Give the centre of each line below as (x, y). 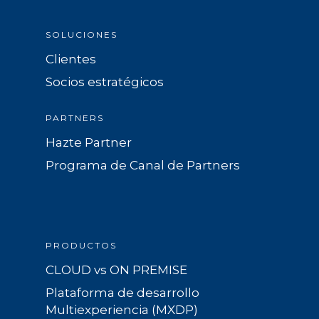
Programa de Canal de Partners (143, 165)
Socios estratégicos (105, 82)
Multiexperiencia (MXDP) (122, 309)
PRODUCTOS (81, 245)
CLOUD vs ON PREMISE (116, 270)
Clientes (71, 59)
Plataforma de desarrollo (122, 292)
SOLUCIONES (82, 34)
